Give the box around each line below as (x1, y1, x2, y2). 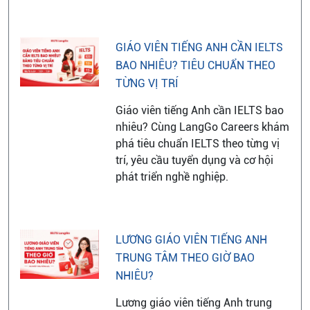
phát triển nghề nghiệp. (115, 170, 228, 183)
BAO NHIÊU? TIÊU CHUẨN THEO (115, 58, 275, 72)
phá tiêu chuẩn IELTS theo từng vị (115, 136, 280, 150)
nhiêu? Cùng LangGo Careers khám (115, 120, 289, 134)
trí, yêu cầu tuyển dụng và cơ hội (115, 153, 273, 167)
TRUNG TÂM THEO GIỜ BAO (115, 250, 255, 264)
